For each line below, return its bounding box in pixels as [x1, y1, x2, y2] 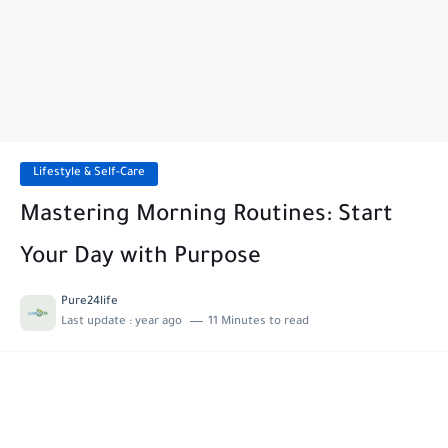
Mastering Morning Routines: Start [20, 204, 393, 229]
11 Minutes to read [208, 316, 309, 329]
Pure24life [61, 296, 118, 309]
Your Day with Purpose [20, 246, 261, 271]
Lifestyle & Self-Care [33, 167, 145, 180]
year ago [135, 316, 182, 329]
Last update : [61, 316, 135, 329]
